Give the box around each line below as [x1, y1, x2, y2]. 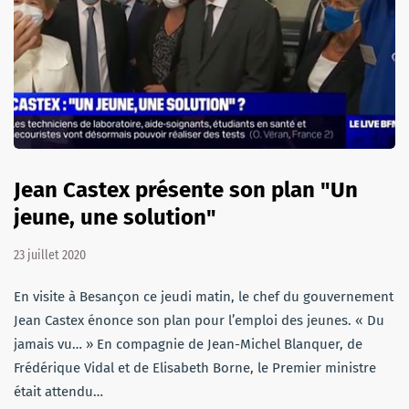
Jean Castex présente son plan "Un [14, 176, 358, 203]
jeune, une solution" [14, 204, 216, 230]
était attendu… [14, 383, 103, 400]
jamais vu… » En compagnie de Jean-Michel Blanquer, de [14, 335, 362, 352]
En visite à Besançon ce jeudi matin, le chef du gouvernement [14, 288, 393, 305]
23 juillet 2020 [14, 246, 86, 263]
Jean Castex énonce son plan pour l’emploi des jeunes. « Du [14, 311, 384, 329]
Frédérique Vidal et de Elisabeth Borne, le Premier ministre [14, 359, 376, 376]
